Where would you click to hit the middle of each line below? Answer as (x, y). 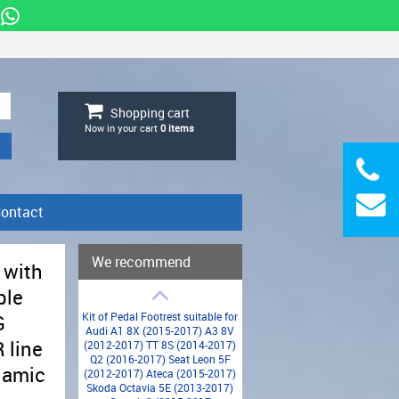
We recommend (141, 262)
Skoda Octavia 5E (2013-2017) (160, 387)
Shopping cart (150, 113)
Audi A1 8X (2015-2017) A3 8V (160, 330)
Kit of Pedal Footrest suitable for (160, 316)
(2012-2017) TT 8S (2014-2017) (160, 345)
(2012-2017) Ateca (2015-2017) (160, 373)
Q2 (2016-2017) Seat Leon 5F (160, 359)
